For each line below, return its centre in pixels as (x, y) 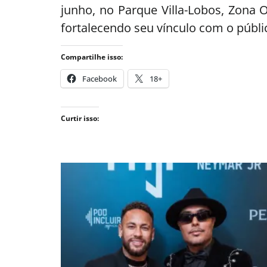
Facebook (100, 79)
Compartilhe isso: (92, 57)
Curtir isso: (80, 119)
